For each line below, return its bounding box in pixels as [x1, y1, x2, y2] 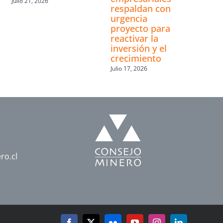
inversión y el [110, 42, 167, 54]
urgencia [110, 12, 147, 24]
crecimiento [110, 52, 161, 64]
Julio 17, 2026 [110, 64, 147, 73]
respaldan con [110, 2, 171, 14]
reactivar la [110, 32, 158, 44]
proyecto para [110, 22, 170, 34]
